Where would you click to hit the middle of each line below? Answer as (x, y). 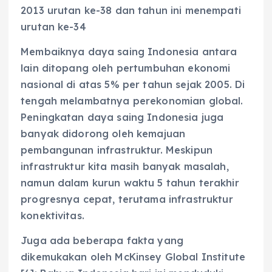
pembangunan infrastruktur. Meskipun (117, 150)
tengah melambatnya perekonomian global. (132, 101)
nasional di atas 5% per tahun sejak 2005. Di (133, 85)
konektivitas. (53, 216)
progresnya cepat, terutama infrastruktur (127, 199)
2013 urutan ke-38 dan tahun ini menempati (131, 11)
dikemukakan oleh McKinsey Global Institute (133, 257)
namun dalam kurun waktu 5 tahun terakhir (130, 183)
